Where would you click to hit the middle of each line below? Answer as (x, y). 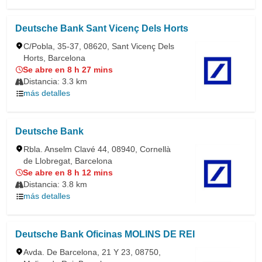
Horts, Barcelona (54, 58)
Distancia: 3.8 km (55, 184)
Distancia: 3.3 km (55, 81)
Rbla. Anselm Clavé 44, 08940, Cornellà (97, 149)
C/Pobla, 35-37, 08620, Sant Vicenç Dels (99, 46)
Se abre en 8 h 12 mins (68, 173)
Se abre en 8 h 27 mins (68, 70)
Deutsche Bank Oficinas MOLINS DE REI (105, 234)
